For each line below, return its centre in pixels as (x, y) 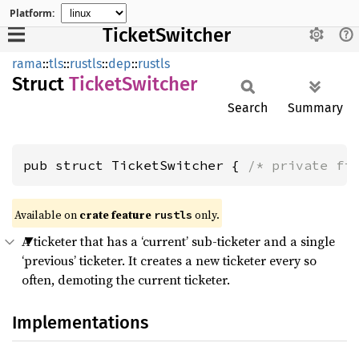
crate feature (117, 215)
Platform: (32, 13)
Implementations (80, 323)
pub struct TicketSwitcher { (135, 165)
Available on (47, 215)
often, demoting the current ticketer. (126, 280)
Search (248, 108)
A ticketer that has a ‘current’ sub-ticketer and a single (178, 241)
